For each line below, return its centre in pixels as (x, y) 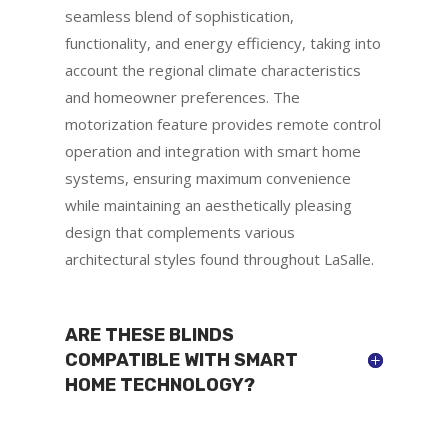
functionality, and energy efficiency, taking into (222, 42)
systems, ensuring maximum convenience (207, 177)
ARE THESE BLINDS (149, 334)
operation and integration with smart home (212, 150)
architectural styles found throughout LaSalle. (219, 258)
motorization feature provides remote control (222, 123)
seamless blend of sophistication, (179, 15)
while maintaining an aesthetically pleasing (208, 204)
